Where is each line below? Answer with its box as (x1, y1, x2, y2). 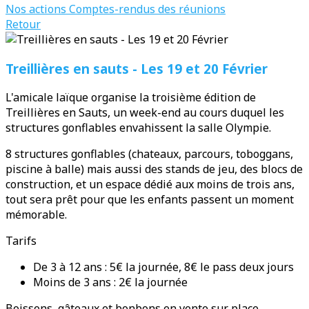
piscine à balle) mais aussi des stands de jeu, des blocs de (6, 161, 303, 177)
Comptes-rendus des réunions (69, 1, 226, 17)
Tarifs (6, 233, 37, 249)
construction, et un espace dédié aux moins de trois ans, (6, 177, 295, 192)
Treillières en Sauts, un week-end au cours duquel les (6, 105, 284, 121)
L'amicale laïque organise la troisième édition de (6, 90, 256, 106)
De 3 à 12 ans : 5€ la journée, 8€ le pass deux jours (33, 259, 294, 275)
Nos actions (6, 1, 69, 17)
